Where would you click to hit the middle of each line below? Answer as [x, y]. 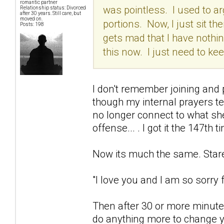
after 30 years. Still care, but [50, 13]
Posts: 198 [32, 24]
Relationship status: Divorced [53, 8]
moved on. [31, 19]
